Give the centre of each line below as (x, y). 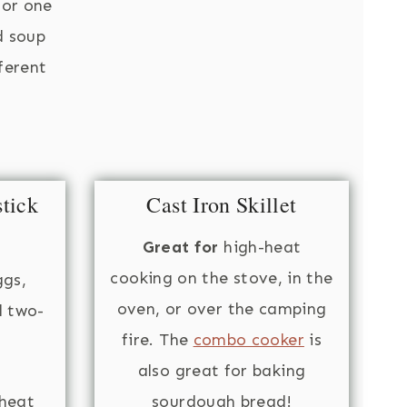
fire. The (157, 340)
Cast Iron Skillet (222, 205)
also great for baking (222, 371)
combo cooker (248, 340)
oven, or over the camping (222, 309)
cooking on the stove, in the (222, 278)
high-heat (260, 248)
